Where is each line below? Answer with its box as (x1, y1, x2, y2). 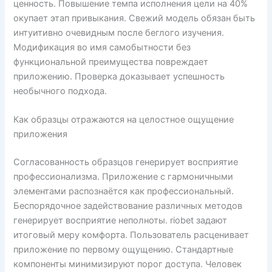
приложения (13, 129, 68, 140)
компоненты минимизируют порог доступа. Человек (13, 258, 242, 270)
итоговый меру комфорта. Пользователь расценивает (13, 229, 250, 240)
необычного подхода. (13, 85, 107, 97)
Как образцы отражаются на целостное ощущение (13, 114, 234, 126)
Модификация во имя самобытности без (13, 41, 191, 53)
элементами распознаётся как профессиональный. (13, 185, 234, 197)
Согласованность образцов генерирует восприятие (13, 156, 239, 168)
